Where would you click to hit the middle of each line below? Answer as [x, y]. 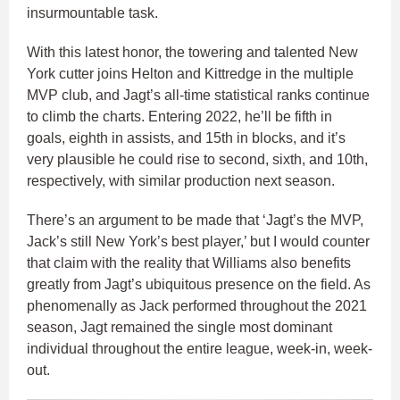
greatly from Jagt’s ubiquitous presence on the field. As [199, 285]
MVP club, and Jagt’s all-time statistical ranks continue [198, 96]
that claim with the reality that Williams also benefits [189, 263]
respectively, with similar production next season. [181, 181]
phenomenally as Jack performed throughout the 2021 [197, 306]
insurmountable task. [94, 13]
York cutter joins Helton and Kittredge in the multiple [190, 74]
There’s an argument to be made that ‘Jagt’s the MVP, [195, 221]
